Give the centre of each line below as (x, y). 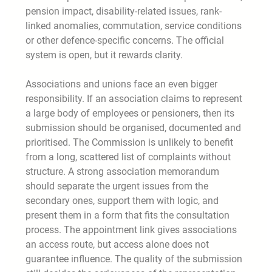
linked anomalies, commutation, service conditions (134, 26)
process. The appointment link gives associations (131, 230)
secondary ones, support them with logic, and (122, 201)
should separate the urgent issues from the (117, 186)
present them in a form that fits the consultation (127, 216)
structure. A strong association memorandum (122, 172)
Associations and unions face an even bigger (121, 84)
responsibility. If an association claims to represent (134, 99)
